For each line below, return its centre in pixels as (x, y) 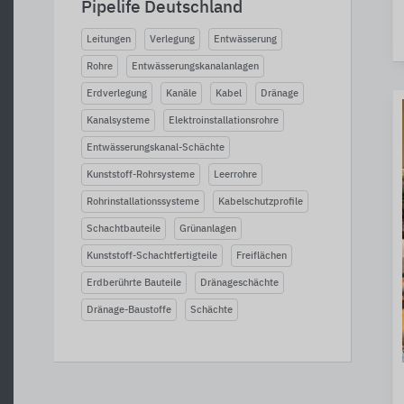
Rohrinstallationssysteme (143, 202)
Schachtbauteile (124, 229)
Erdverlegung (117, 93)
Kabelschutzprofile (261, 202)
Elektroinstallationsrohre (224, 120)
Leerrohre (235, 174)
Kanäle (181, 93)
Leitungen (109, 39)
